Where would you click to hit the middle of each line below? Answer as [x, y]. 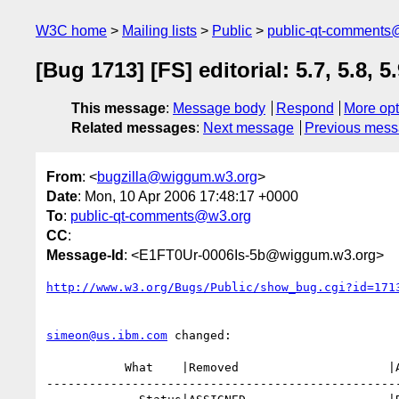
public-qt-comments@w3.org [161, 216]
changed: [199, 335]
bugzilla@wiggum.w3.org [177, 176]
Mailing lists [159, 31]
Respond [305, 109]
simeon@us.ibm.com [107, 335]
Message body [219, 109]
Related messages [134, 128]
